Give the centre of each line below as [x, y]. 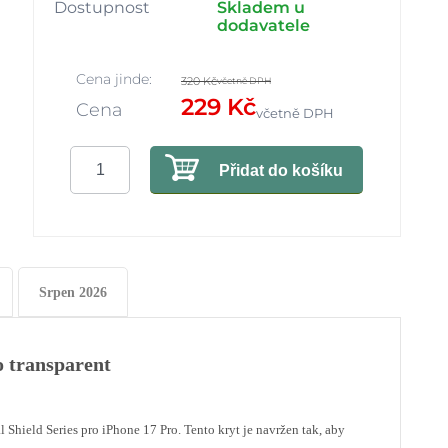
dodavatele [264, 25]
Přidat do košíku [281, 170]
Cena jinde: [113, 79]
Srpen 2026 [73, 292]
